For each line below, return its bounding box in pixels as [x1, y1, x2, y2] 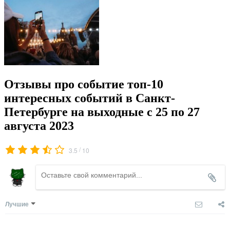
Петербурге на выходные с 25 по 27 [4, 105, 200, 119]
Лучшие [5, 199, 29, 208]
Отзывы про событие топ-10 [4, 77, 163, 91]
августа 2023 [4, 119, 74, 132]
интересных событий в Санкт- [4, 91, 175, 105]
